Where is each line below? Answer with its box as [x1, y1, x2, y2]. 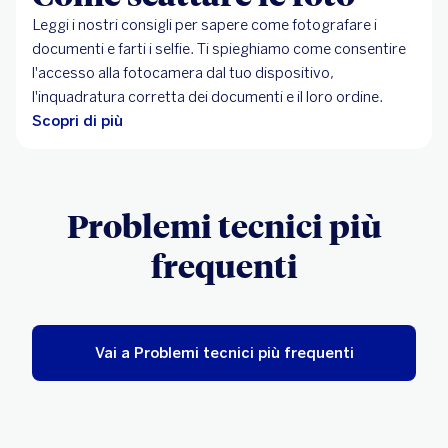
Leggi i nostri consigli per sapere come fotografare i [32, 16, 377, 35]
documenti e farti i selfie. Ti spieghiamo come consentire [32, 40, 406, 59]
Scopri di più [32, 112, 123, 131]
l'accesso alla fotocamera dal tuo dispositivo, [32, 64, 334, 83]
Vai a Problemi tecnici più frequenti [94, 344, 354, 363]
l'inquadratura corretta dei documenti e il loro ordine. [32, 88, 383, 107]
